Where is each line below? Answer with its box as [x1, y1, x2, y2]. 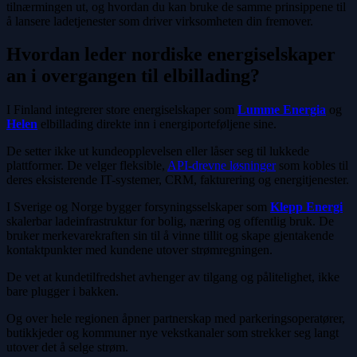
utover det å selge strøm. [6, 340, 128, 355]
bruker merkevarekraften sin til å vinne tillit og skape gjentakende [6, 229, 334, 243]
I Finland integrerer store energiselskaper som [6, 103, 237, 117]
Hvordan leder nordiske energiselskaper [6, 44, 335, 65]
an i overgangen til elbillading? [6, 65, 260, 87]
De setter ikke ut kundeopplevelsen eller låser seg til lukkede [6, 144, 309, 159]
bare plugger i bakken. [6, 284, 119, 299]
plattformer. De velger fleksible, [6, 159, 167, 173]
